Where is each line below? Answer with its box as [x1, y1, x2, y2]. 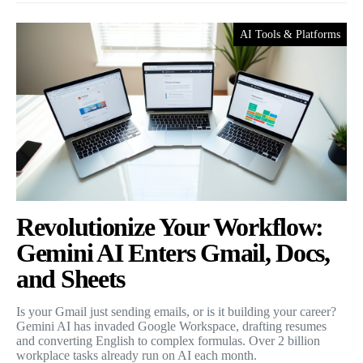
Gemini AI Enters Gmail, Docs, [16, 237, 330, 267]
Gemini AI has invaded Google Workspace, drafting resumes [16, 318, 327, 333]
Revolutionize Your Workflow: [16, 211, 324, 241]
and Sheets [16, 263, 126, 293]
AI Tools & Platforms [240, 28, 340, 41]
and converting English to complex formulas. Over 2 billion [16, 333, 320, 348]
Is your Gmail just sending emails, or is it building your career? [16, 304, 336, 318]
